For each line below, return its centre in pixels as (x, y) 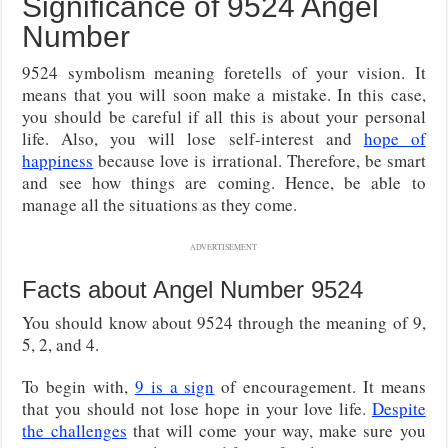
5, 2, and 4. (61, 344)
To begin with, (78, 386)
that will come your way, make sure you (276, 430)
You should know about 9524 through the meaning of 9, (224, 322)
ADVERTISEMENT (224, 246)
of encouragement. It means (320, 386)
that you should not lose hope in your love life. (197, 408)
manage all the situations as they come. (160, 204)
